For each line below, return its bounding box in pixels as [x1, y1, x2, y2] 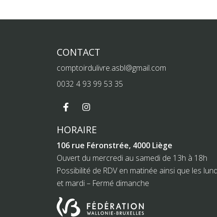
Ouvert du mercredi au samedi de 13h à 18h [57, 152, 207, 163]
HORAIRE [57, 123, 97, 136]
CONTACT [57, 46, 100, 59]
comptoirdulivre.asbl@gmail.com [57, 62, 166, 74]
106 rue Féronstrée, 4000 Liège [57, 139, 172, 151]
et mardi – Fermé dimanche [57, 177, 149, 188]
